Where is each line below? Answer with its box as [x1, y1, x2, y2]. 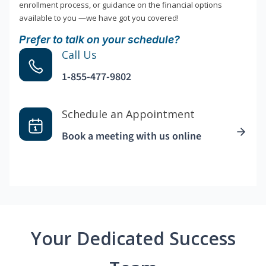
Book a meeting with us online [62, 129, 201, 144]
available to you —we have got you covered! [19, 12, 179, 24]
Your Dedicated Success [30, 226, 236, 251]
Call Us [62, 47, 97, 62]
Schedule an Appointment [62, 107, 195, 122]
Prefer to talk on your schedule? [19, 33, 180, 46]
